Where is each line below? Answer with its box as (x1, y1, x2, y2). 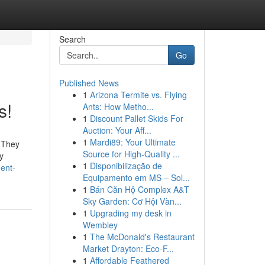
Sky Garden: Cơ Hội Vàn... (82, 195, 182, 207)
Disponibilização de (89, 160, 162, 172)
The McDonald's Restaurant (89, 231, 195, 243)
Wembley (82, 219, 118, 231)
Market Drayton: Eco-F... (82, 243, 174, 254)
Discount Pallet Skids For (89, 112, 183, 124)
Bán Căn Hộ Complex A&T (89, 183, 189, 195)
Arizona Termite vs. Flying (89, 89, 187, 101)
